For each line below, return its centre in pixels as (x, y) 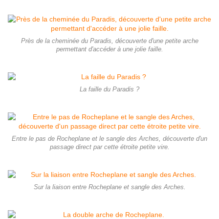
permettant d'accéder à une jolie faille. (109, 49)
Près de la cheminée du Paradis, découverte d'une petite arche (109, 41)
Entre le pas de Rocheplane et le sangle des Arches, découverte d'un (109, 139)
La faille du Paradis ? (109, 89)
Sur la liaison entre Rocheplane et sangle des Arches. (109, 187)
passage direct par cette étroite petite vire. (109, 147)
